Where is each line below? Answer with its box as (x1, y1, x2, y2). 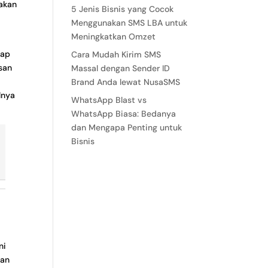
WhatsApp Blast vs (71, 95, 147, 105)
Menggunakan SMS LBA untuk (71, 17, 188, 28)
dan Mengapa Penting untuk (71, 122, 182, 133)
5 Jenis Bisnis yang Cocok (71, 4, 174, 14)
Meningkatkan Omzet (71, 31, 156, 42)
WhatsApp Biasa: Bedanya (71, 108, 176, 119)
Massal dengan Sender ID (71, 63, 170, 74)
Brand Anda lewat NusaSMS (71, 77, 181, 87)
